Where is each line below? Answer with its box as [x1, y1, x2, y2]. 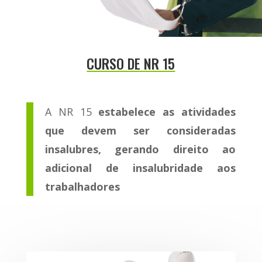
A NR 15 [44, 105, 99, 119]
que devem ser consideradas [44, 123, 236, 138]
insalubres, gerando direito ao [44, 142, 236, 157]
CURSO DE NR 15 [87, 53, 175, 74]
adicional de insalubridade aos [44, 161, 236, 175]
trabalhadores [44, 180, 120, 194]
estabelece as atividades [98, 105, 236, 119]
